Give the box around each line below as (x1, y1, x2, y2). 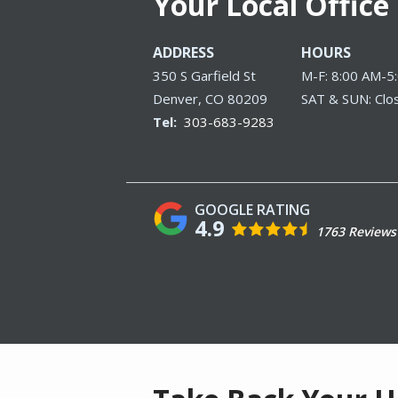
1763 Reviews (316, 222, 396, 240)
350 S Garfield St (153, 66, 256, 84)
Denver (153, 89, 198, 107)
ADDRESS (153, 42, 214, 62)
